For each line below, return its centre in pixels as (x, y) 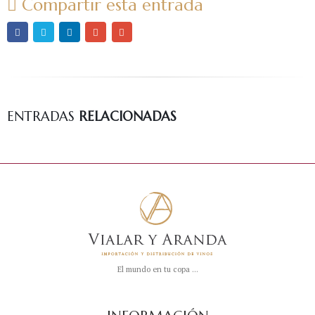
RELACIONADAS (128, 117)
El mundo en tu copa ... (157, 270)
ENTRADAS (43, 117)
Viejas (301, 14)
